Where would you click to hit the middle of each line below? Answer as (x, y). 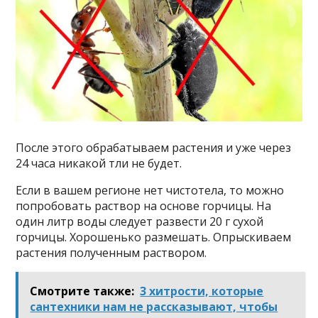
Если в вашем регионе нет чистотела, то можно (150, 191)
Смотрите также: (82, 291)
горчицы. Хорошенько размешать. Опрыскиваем (154, 237)
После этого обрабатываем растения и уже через (154, 148)
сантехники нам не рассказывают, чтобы (154, 307)
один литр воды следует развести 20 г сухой (140, 222)
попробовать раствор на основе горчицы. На (144, 206)
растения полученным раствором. (111, 253)
